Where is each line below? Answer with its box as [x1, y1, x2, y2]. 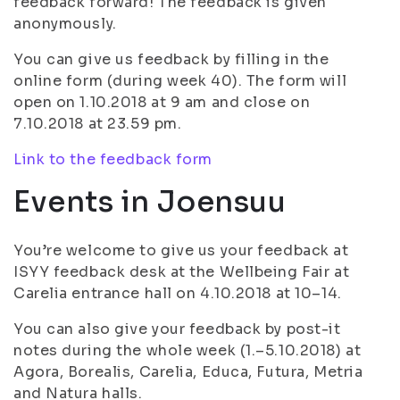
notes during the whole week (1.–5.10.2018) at [13, 341, 362, 360]
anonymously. [13, 14, 117, 33]
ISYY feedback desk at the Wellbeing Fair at [13, 262, 350, 281]
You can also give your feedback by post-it [13, 320, 341, 338]
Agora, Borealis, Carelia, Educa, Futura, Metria [13, 362, 363, 381]
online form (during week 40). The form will [13, 71, 347, 90]
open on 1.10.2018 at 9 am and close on [13, 93, 311, 112]
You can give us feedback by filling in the [13, 50, 329, 69]
